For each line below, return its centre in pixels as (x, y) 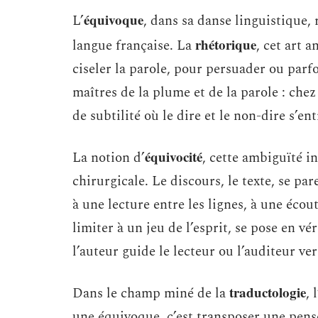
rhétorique (226, 44)
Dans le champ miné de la (151, 294)
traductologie (268, 292)
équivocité (174, 157)
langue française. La (134, 46)
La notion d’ (109, 158)
